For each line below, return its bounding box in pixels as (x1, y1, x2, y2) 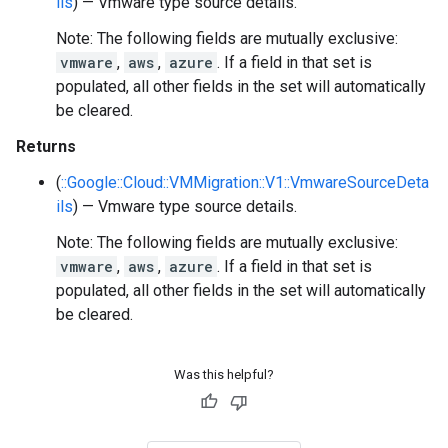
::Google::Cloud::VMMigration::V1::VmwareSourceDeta (61, 173, 429, 192)
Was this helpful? (174, 367, 274, 382)
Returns (16, 137, 76, 156)
